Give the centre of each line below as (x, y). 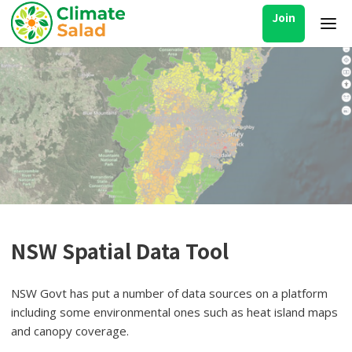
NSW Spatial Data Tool (120, 250)
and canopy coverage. (70, 331)
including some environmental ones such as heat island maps (174, 312)
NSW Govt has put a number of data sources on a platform (169, 293)
